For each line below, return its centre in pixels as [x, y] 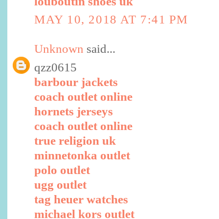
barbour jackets [76, 82]
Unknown [59, 49]
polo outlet [62, 170]
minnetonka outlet [82, 155]
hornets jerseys [74, 111]
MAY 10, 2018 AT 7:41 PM [111, 19]
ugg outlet [60, 184]
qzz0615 [55, 67]
